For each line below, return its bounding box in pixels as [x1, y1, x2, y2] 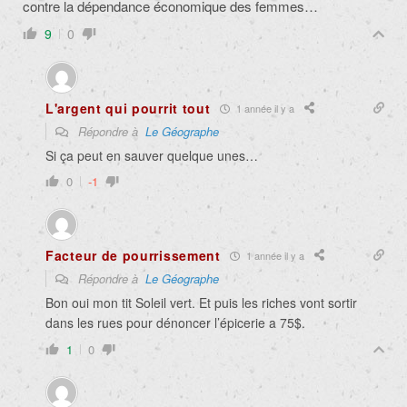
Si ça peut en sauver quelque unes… [45, 146, 258, 165]
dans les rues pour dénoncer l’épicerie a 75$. [45, 313, 305, 333]
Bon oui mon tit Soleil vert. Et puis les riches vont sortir [45, 293, 357, 313]
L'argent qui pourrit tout [45, 99, 211, 118]
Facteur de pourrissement [45, 246, 221, 265]
